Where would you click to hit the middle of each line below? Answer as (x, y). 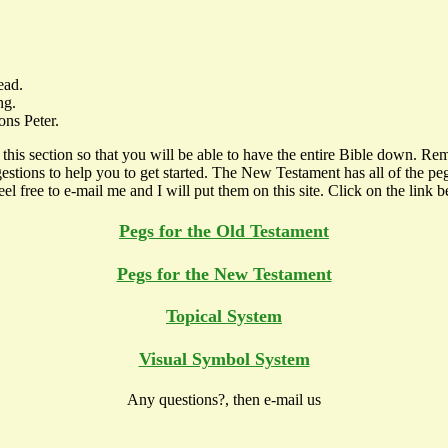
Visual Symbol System (224, 358)
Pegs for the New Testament (224, 273)
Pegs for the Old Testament (224, 231)
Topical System (224, 316)
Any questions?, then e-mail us (224, 400)
